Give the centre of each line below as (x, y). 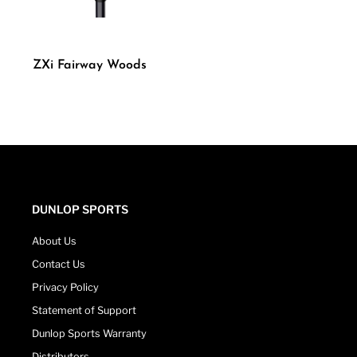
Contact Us (59, 264)
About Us (54, 241)
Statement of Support (84, 310)
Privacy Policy (65, 287)
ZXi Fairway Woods (89, 65)
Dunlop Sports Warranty (89, 333)
